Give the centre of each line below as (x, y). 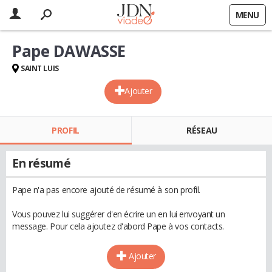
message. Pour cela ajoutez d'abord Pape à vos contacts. (118, 226)
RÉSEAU (202, 130)
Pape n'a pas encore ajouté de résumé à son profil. (106, 190)
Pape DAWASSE (69, 51)
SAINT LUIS (40, 68)
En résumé (42, 163)
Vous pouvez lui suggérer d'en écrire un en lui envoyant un (119, 214)
